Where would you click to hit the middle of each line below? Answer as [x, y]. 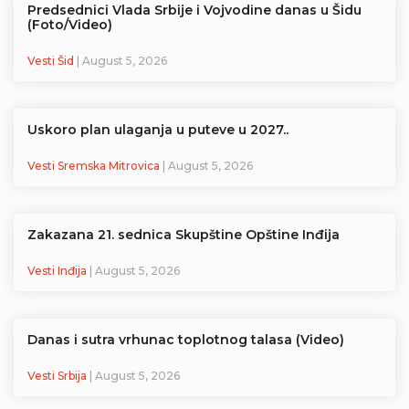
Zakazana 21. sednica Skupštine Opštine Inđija [184, 234]
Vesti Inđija [58, 270]
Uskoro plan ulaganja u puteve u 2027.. [158, 129]
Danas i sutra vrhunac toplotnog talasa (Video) [186, 339]
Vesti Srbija [58, 375]
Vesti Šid [52, 60]
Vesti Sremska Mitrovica [95, 165]
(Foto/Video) [70, 24]
